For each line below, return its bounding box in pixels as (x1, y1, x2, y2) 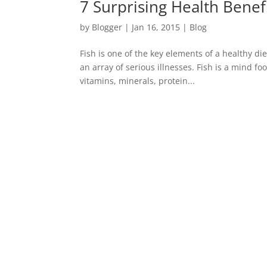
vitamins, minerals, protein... (80, 75, 195, 87)
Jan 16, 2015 (132, 21, 181, 33)
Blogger (92, 21, 123, 33)
